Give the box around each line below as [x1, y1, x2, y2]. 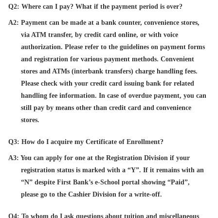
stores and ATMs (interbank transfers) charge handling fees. [21, 67, 198, 75]
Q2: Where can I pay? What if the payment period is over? [8, 2, 182, 10]
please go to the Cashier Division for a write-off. [21, 190, 163, 198]
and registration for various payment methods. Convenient [21, 55, 195, 63]
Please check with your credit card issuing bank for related [21, 79, 195, 87]
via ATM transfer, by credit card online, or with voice [21, 31, 179, 38]
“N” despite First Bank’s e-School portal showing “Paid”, [21, 178, 190, 186]
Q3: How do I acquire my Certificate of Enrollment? [8, 138, 163, 145]
